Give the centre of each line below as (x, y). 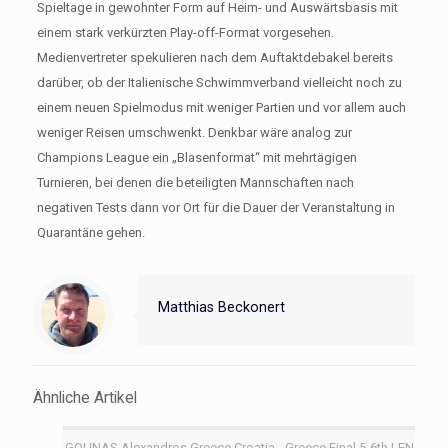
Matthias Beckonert (221, 306)
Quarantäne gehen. (90, 232)
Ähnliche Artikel (85, 397)
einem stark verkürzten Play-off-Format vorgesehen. (185, 32)
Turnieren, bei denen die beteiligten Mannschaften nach (195, 182)
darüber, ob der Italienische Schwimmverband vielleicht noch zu (219, 82)
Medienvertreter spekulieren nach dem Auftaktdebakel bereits (214, 57)
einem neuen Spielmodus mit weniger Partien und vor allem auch (221, 107)
